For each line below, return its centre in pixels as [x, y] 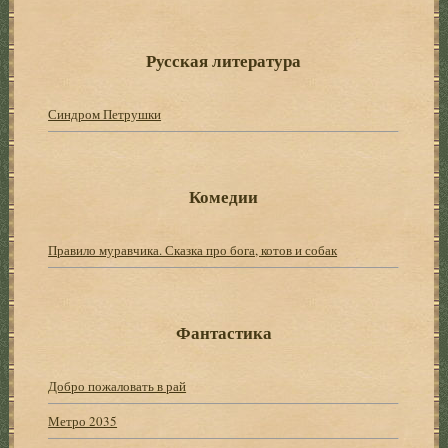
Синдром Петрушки [105, 113]
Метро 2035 [83, 420]
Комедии [224, 196]
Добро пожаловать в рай [117, 385]
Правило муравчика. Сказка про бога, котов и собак [193, 249]
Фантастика [223, 332]
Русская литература [224, 60]
